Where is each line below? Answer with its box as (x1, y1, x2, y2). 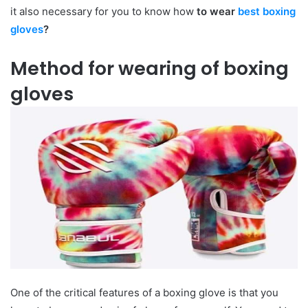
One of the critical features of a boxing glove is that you (10, 286, 278, 299)
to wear (194, 5, 238, 19)
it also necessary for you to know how (10, 5, 194, 19)
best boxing (238, 5, 296, 19)
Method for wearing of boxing (10, 56, 289, 82)
